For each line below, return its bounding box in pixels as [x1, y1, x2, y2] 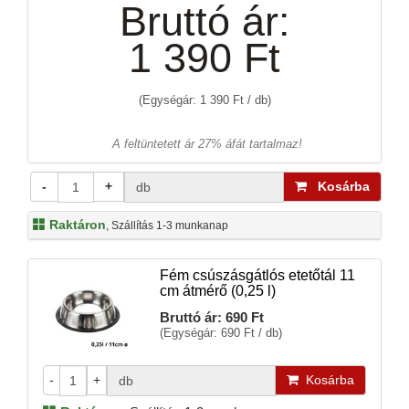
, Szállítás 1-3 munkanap [106, 219, 228, 232]
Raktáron [46, 217, 106, 232]
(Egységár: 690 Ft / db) [159, 326, 282, 340]
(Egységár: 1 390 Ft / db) [138, 93, 271, 107]
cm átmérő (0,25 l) [159, 283, 276, 299]
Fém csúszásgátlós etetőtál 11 [159, 267, 355, 283]
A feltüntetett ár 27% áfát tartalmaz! [111, 137, 302, 151]
